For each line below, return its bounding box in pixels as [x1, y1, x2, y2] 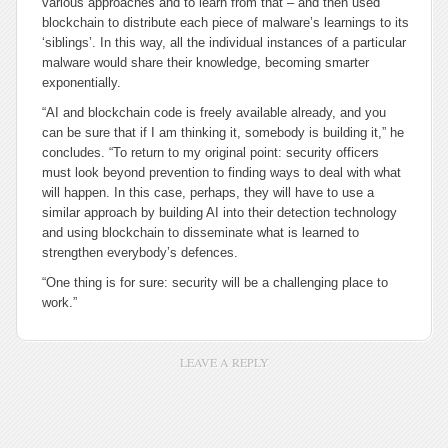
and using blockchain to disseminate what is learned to [42, 225, 359, 240]
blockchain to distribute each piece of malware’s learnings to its [42, 15, 409, 30]
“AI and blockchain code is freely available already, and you [42, 105, 386, 120]
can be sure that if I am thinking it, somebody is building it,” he [42, 125, 404, 140]
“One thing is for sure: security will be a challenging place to [42, 275, 388, 290]
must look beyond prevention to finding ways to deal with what [42, 165, 401, 180]
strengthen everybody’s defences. [42, 245, 238, 260]
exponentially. [42, 75, 121, 90]
